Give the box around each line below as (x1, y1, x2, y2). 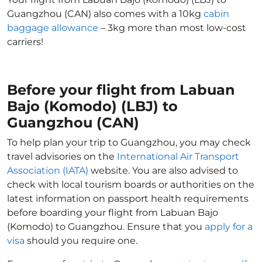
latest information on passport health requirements (7, 193, 249, 204)
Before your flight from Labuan (7, 81, 235, 98)
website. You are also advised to (88, 165, 238, 176)
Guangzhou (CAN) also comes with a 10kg (7, 8, 204, 19)
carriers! (7, 36, 43, 47)
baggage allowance (7, 22, 98, 33)
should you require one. (25, 235, 137, 246)
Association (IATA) (7, 165, 88, 176)
